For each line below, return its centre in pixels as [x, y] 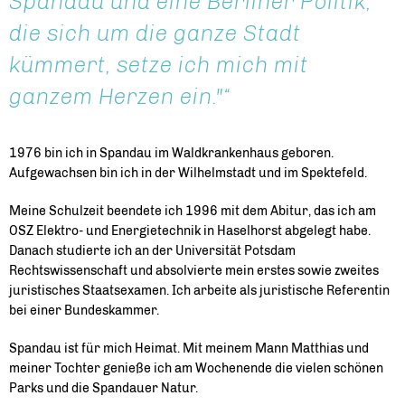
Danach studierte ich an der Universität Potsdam [152, 251]
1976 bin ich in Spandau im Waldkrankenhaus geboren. [171, 153]
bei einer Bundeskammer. [84, 311]
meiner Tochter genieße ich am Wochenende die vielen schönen [196, 368]
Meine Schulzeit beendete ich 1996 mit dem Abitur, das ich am [193, 211]
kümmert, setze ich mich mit [159, 64]
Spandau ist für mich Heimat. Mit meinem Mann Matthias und [189, 348]
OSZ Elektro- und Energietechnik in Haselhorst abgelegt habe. [190, 231]
